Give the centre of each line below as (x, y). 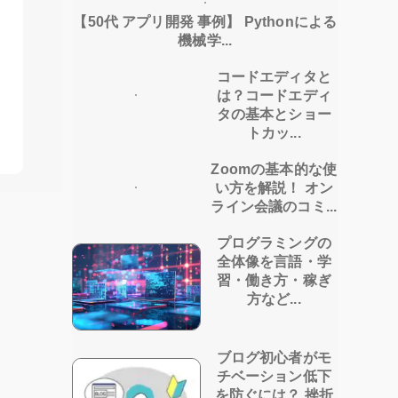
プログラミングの (274, 243)
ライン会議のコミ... (274, 207)
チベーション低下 (274, 376)
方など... (274, 299)
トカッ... (274, 133)
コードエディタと (274, 77)
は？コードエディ (274, 96)
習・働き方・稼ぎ (274, 281)
